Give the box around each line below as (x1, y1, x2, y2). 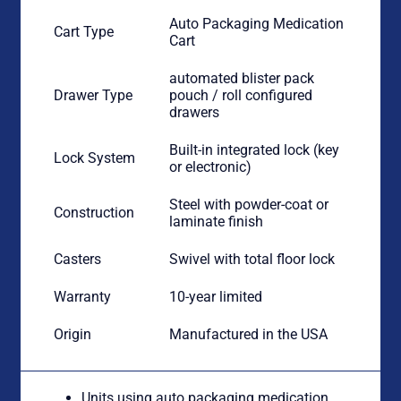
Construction (54, 203, 135, 221)
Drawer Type (54, 86, 133, 104)
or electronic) (169, 158, 252, 175)
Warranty (54, 287, 112, 305)
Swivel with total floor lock (169, 250, 336, 268)
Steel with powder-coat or (169, 195, 329, 213)
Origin (54, 325, 92, 343)
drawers (169, 103, 220, 121)
